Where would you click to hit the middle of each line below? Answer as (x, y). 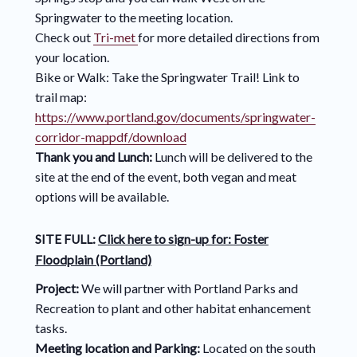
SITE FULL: (66, 239)
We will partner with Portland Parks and (189, 288)
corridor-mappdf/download (110, 137)
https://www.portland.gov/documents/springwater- (175, 117)
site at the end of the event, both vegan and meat (165, 177)
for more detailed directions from (228, 37)
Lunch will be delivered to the (233, 157)
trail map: (61, 97)
